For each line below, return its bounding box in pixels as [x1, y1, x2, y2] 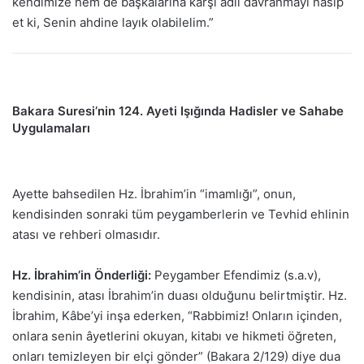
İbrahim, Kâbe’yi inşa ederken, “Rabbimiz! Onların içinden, [12, 307, 342, 323]
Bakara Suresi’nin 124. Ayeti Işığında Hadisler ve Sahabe [12, 103, 344, 119]
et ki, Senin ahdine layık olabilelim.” [12, 15, 214, 31]
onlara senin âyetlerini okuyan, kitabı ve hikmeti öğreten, [12, 327, 336, 344]
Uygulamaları [12, 120, 90, 136]
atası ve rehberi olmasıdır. [12, 226, 160, 242]
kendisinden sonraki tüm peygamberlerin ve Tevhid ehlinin [12, 206, 349, 222]
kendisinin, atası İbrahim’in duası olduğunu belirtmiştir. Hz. [12, 287, 347, 303]
